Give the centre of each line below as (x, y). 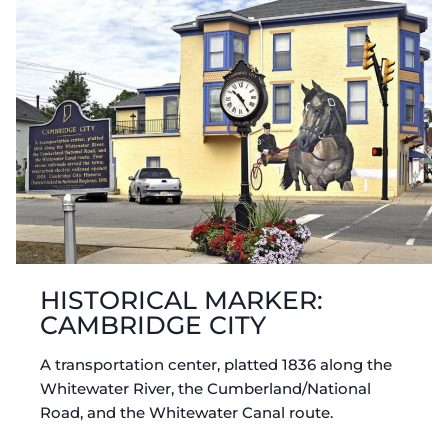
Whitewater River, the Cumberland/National (205, 388)
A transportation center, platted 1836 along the (216, 364)
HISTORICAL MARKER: (181, 299)
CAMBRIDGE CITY (153, 324)
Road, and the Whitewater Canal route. (186, 412)
